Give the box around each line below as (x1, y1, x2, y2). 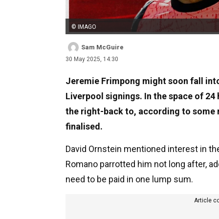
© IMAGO (71, 23, 96, 30)
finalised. (66, 121, 103, 131)
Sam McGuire (81, 43, 124, 51)
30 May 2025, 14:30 (66, 55, 118, 63)
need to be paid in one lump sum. (66, 174, 193, 184)
